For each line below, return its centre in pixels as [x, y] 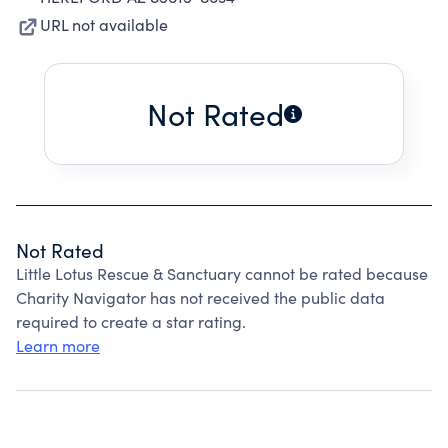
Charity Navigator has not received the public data [200, 297]
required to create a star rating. [131, 321]
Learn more [58, 345]
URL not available [104, 24]
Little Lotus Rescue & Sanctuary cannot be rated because [222, 273]
